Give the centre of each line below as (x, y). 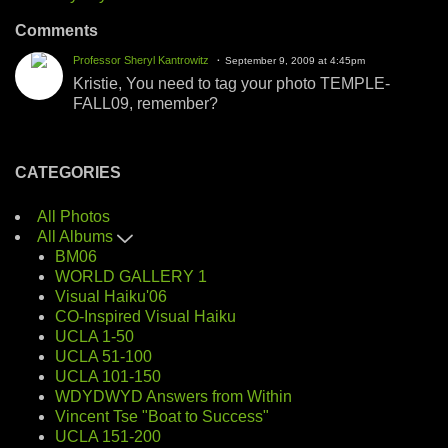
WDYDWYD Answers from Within (173, 396)
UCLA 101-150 (108, 376)
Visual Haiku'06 (111, 296)
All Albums (77, 236)
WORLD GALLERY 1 (131, 276)
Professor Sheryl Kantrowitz (141, 59)
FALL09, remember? (145, 103)
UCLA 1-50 (94, 336)
